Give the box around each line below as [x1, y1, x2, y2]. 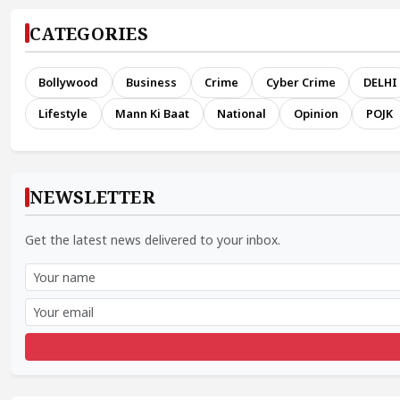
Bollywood [38, 73, 99, 90]
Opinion [293, 105, 338, 122]
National [216, 105, 266, 122]
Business [126, 73, 178, 90]
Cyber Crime [265, 73, 336, 90]
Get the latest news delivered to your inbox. [25, 231, 280, 249]
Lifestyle [38, 105, 88, 122]
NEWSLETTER [29, 185, 155, 210]
